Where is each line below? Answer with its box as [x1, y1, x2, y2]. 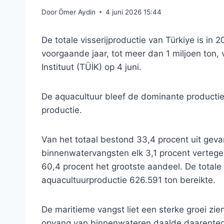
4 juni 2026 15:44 [105, 7, 162, 16]
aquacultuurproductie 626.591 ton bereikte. [41, 174, 215, 185]
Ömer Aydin [58, 7, 96, 16]
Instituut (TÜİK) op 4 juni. [41, 61, 141, 72]
